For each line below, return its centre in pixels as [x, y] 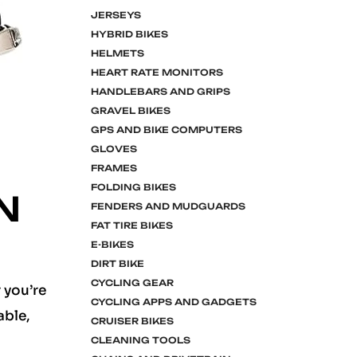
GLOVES [114, 149]
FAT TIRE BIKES [131, 226]
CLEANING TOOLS [140, 340]
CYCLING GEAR [132, 283]
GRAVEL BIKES [130, 111]
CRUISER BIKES [132, 321]
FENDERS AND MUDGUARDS [168, 206]
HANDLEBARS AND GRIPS [160, 92]
